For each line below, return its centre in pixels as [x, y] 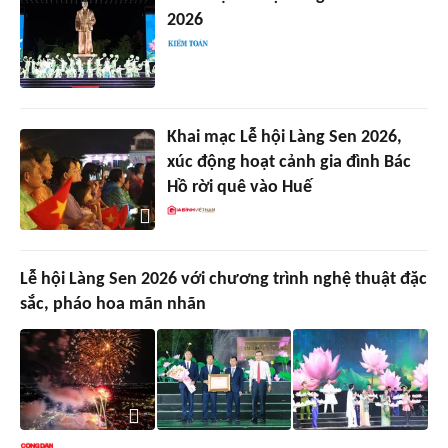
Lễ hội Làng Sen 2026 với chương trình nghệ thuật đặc [223, 280]
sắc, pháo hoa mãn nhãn [113, 305]
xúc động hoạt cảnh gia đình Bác [288, 163]
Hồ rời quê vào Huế [239, 188]
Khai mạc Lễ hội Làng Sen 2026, [284, 138]
